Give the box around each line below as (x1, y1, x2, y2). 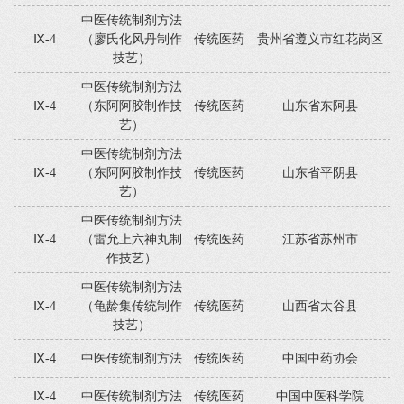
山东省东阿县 (282, 98, 359, 114)
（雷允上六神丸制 (81, 232, 183, 247)
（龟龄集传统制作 (81, 298, 183, 314)
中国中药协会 (282, 351, 359, 366)
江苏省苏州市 (282, 232, 359, 247)
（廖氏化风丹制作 (81, 32, 183, 47)
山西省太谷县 (282, 298, 359, 314)
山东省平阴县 (282, 165, 359, 180)
